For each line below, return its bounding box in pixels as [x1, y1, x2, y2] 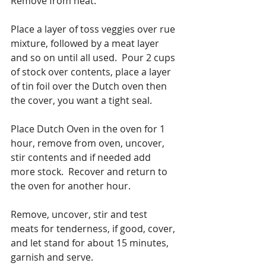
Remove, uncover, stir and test [11, 207, 150, 221]
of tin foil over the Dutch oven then [11, 79, 169, 93]
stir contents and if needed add [11, 150, 153, 164]
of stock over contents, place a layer [11, 65, 173, 78]
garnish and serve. [11, 250, 96, 264]
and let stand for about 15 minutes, [11, 236, 171, 249]
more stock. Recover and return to [11, 164, 170, 178]
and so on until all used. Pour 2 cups [11, 50, 178, 64]
